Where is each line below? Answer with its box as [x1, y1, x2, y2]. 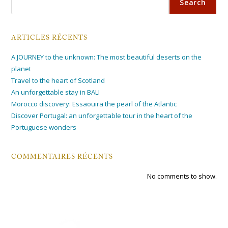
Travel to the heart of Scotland [11, 76, 105, 85]
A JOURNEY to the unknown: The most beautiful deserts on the [11, 52, 202, 62]
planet [11, 64, 32, 74]
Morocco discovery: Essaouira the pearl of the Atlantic [11, 99, 177, 109]
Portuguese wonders [11, 123, 77, 132]
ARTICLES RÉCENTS [11, 35, 88, 42]
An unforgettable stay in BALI [11, 88, 100, 97]
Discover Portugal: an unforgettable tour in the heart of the [11, 111, 193, 121]
